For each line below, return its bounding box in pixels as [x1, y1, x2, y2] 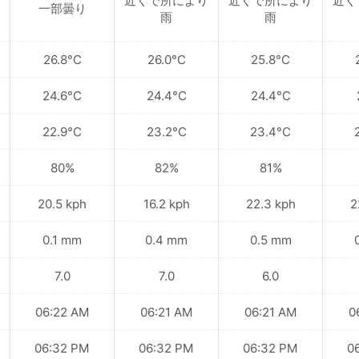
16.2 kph [143, 196, 190, 212]
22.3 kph [245, 196, 296, 212]
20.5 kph [38, 196, 87, 212]
